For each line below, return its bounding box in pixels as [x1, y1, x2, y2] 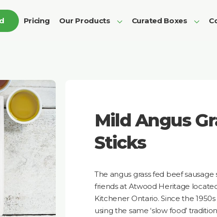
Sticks [94, 132, 146, 153]
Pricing [23, 15, 50, 25]
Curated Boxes [131, 15, 187, 25]
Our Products [59, 15, 110, 25]
